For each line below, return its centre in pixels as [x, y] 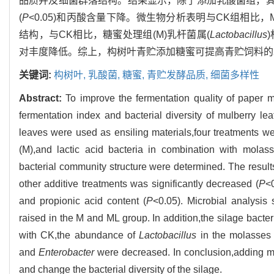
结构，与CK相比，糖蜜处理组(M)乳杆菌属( [114, 34]
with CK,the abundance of [79, 235]
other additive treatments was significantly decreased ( [139, 183]
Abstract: [43, 98]
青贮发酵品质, [179, 75]
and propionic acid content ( [83, 201]
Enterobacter [67, 252]
